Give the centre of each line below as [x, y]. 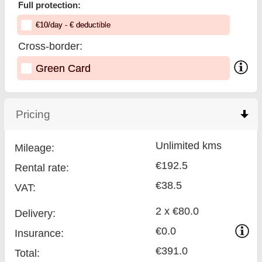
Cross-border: [51, 46]
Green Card [63, 68]
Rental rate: [42, 168]
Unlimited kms [189, 146]
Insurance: [39, 233]
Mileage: [35, 148]
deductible [92, 25]
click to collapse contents [113, 114]
